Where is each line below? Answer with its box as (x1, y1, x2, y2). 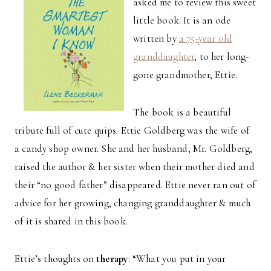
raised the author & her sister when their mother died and (15, 160, 255, 173)
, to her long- (194, 50, 249, 63)
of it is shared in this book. (15, 214, 128, 227)
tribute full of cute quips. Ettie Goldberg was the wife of (15, 123, 249, 137)
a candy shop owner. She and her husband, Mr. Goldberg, (15, 142, 253, 155)
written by (133, 31, 179, 45)
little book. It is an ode (133, 13, 231, 27)
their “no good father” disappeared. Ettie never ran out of (15, 178, 255, 191)
